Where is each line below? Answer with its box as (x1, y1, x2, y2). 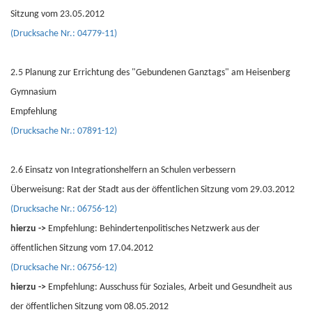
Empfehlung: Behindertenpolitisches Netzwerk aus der (48, 224, 260, 234)
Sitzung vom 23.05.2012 (10, 9, 104, 19)
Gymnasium (10, 87, 56, 97)
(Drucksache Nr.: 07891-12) (10, 126, 117, 136)
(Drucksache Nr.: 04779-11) (10, 29, 117, 39)
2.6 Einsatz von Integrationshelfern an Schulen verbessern (10, 165, 235, 175)
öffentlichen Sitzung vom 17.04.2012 (10, 243, 153, 253)
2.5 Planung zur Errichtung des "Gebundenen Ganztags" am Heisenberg (10, 68, 290, 78)
